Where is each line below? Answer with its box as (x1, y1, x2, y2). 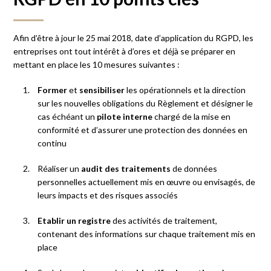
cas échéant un (38, 111, 97, 122)
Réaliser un (38, 163, 80, 174)
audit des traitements (79, 163, 171, 174)
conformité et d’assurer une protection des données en (38, 124, 248, 135)
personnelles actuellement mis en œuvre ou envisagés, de (38, 176, 256, 187)
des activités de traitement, (111, 215, 218, 226)
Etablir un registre (38, 215, 111, 226)
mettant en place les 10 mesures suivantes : (13, 59, 180, 70)
